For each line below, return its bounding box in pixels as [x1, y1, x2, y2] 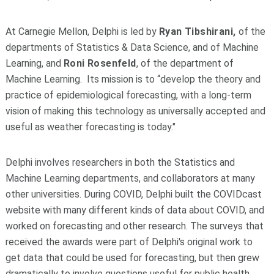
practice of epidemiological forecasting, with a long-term [5, 89, 251, 101]
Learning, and [5, 57, 64, 69]
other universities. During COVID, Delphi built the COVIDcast [5, 188, 262, 200]
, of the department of [136, 57, 234, 69]
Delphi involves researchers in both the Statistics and [5, 156, 235, 168]
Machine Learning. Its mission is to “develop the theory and [5, 73, 261, 85]
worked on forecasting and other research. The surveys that [5, 220, 264, 232]
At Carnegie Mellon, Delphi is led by [5, 25, 159, 37]
